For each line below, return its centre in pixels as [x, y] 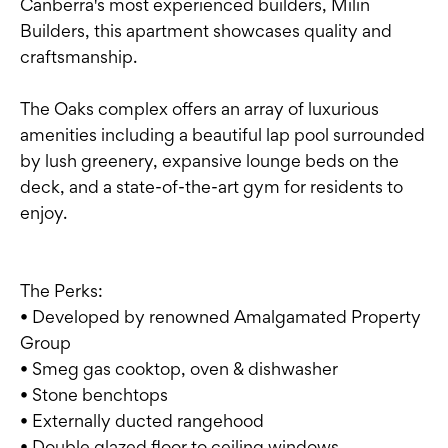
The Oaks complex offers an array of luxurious [199, 109]
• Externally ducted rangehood [142, 421]
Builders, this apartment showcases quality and [206, 31]
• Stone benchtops [94, 395]
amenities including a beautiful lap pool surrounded [222, 135]
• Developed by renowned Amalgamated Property [220, 317]
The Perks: [61, 291]
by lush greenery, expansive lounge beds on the [209, 161]
